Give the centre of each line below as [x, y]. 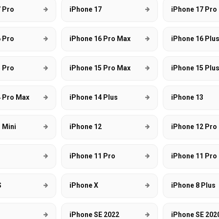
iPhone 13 [187, 97]
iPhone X [84, 185]
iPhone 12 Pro [194, 127]
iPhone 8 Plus [193, 185]
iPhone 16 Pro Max [100, 39]
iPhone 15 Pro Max [100, 68]
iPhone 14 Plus [94, 97]
